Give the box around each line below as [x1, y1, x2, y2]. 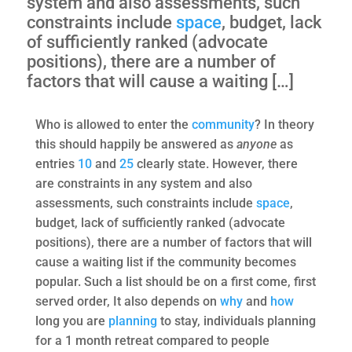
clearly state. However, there [133, 156, 298, 171]
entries [35, 156, 78, 171]
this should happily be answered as [35, 137, 236, 152]
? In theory [254, 117, 314, 132]
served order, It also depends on [35, 294, 220, 309]
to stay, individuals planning [156, 313, 316, 328]
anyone [236, 137, 280, 152]
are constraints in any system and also [35, 176, 252, 191]
